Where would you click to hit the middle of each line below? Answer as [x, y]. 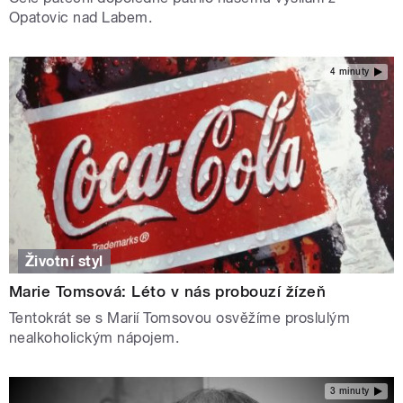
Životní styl [64, 261]
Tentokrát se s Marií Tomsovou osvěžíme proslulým [180, 318]
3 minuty [349, 391]
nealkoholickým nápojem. [94, 337]
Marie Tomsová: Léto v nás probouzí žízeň [168, 291]
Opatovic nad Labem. [81, 18]
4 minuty [349, 71]
